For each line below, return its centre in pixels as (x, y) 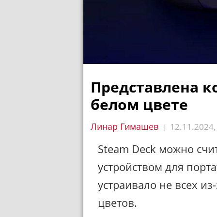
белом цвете (139, 104)
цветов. (117, 202)
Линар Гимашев (124, 126)
